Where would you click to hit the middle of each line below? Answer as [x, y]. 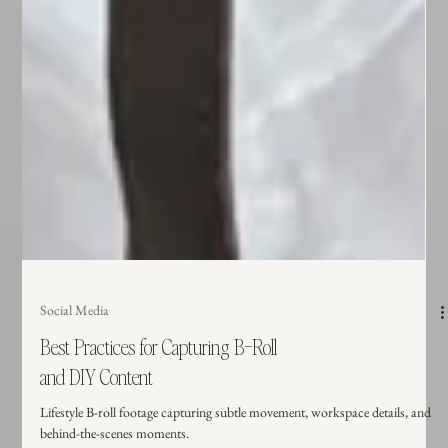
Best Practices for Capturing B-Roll [159, 392]
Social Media [75, 355]
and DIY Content [97, 422]
